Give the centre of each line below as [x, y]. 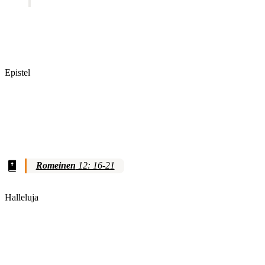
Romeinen [56, 166]
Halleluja [22, 197]
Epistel [17, 73]
